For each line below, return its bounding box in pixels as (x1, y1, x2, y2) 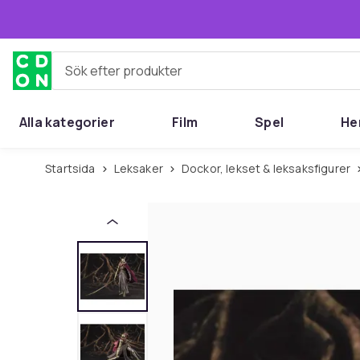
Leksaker (119, 161, 163, 176)
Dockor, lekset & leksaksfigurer (190, 161, 351, 176)
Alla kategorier (19, 113, 115, 131)
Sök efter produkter (51, 67, 169, 86)
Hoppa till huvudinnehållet (33, 10, 202, 27)
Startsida (51, 161, 96, 176)
